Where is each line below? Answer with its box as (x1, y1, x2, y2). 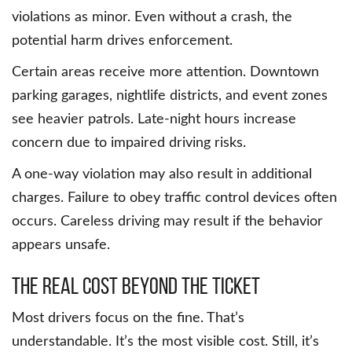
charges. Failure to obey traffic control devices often (12, 191, 337, 206)
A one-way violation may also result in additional (12, 167, 312, 182)
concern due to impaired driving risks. (12, 136, 246, 151)
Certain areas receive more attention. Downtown (12, 65, 319, 80)
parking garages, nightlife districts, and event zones (12, 89, 328, 104)
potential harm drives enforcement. (12, 34, 233, 49)
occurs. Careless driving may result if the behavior (12, 214, 323, 229)
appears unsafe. (12, 238, 110, 253)
